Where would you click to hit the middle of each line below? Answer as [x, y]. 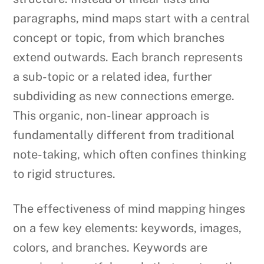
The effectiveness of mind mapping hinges [129, 209]
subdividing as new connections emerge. [124, 96]
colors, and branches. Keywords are [110, 248]
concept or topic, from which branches [119, 38]
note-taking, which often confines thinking [130, 155]
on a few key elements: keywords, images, [128, 228]
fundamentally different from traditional [124, 135]
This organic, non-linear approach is [111, 116]
